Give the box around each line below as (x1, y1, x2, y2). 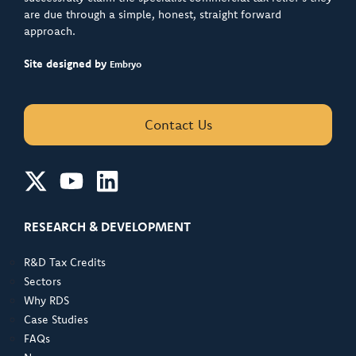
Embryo (110, 58, 141, 71)
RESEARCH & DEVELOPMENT (24, 219, 191, 235)
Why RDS (24, 293, 69, 308)
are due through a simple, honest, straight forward (24, 7, 281, 22)
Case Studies (24, 312, 88, 327)
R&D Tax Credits (24, 255, 106, 270)
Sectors (24, 274, 61, 289)
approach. (24, 24, 75, 39)
